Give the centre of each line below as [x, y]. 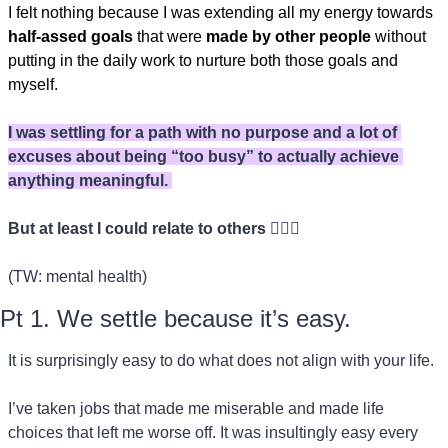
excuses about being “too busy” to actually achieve [203, 156]
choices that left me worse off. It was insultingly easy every [213, 432]
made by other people [288, 36]
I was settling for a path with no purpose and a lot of [202, 132]
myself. [33, 84]
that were [169, 36]
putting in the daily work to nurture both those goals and [203, 60]
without [398, 36]
